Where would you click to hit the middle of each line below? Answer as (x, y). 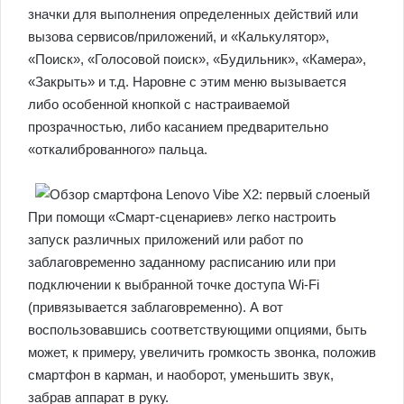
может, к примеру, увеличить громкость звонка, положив (202, 353)
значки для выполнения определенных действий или (193, 14)
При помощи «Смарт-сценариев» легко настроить (182, 217)
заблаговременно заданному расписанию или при (182, 262)
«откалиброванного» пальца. (118, 150)
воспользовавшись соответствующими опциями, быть (197, 330)
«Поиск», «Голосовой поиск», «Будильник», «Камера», (197, 60)
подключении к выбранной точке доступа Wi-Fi (174, 285)
